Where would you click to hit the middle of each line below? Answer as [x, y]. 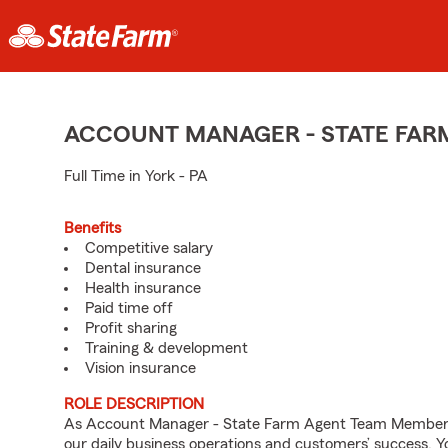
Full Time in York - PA [136, 176]
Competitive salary [149, 248]
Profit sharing [131, 328]
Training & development [166, 348]
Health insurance [143, 288]
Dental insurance [143, 268]
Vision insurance [140, 368]
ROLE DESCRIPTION [134, 404]
